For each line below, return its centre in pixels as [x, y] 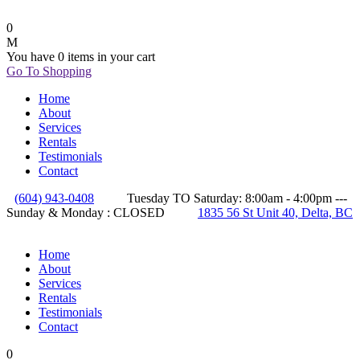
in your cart [125, 57]
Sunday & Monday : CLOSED [87, 213]
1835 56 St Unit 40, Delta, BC [275, 213]
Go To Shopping [49, 71]
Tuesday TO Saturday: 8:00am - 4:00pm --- [235, 198]
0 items [76, 57]
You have [32, 57]
